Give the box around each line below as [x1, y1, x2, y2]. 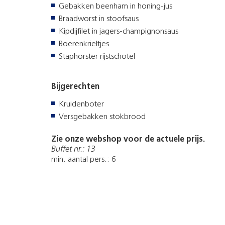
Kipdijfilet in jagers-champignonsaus [59, 28, 178, 36]
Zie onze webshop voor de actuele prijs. [51, 136, 205, 144]
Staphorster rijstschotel [59, 53, 135, 61]
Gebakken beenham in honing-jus [59, 3, 172, 11]
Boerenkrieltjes [59, 40, 109, 49]
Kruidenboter [59, 100, 104, 109]
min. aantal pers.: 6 [51, 156, 116, 164]
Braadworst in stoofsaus [59, 15, 139, 24]
